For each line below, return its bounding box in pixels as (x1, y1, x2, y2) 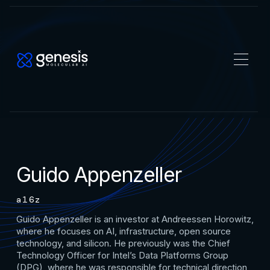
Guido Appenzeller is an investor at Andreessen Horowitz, (16, 214, 254, 225)
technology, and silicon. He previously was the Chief (16, 238, 230, 250)
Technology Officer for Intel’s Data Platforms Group (16, 250, 228, 262)
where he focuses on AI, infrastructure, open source (16, 226, 231, 237)
